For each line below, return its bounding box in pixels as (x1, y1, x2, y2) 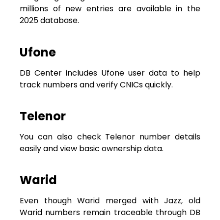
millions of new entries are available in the (20, 3, 200, 15)
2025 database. (20, 15, 79, 27)
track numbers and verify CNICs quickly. (20, 79, 173, 90)
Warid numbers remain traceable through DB (20, 207, 200, 219)
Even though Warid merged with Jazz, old (20, 195, 200, 207)
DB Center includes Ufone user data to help (20, 67, 200, 79)
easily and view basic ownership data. (20, 142, 164, 154)
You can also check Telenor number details (20, 131, 200, 142)
